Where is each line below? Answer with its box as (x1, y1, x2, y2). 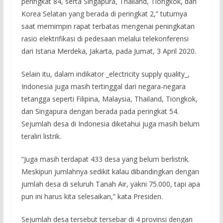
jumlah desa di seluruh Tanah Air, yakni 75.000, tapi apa (21, 179, 200, 189)
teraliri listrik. (21, 131, 61, 141)
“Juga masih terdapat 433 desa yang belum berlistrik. (21, 154, 190, 164)
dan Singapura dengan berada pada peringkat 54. (21, 106, 179, 116)
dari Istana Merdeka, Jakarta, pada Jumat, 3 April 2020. (21, 46, 196, 56)
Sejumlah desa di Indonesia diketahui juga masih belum (21, 118, 200, 128)
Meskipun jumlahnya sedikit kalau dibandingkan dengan (21, 166, 199, 176)
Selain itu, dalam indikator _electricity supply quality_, (21, 69, 190, 79)
